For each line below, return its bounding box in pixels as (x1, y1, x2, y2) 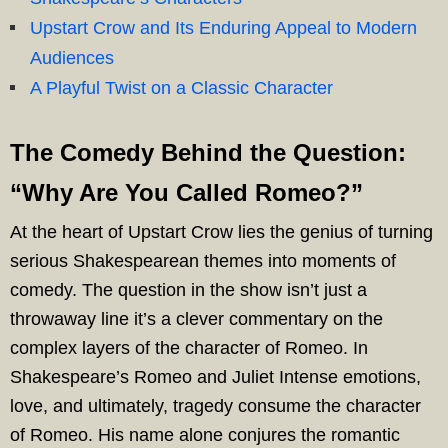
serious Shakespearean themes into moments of (10, 251, 396, 271)
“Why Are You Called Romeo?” (10, 179, 363, 206)
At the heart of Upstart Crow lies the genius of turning (10, 222, 433, 242)
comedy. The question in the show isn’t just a (10, 280, 367, 300)
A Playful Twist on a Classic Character (30, 78, 333, 98)
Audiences (30, 48, 114, 68)
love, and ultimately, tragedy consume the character (10, 396, 421, 416)
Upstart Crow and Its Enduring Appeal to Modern (30, 18, 417, 38)
